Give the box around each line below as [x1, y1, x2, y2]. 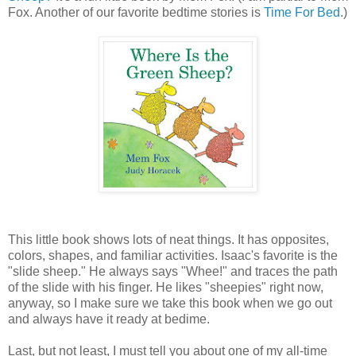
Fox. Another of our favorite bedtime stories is [8, 5, 264, 19]
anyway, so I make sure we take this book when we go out [8, 296, 332, 310]
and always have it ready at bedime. [8, 311, 210, 326]
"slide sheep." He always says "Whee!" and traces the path [8, 264, 338, 278]
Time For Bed [264, 5, 340, 19]
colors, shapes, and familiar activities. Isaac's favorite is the [8, 248, 338, 262]
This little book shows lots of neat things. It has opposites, [8, 232, 329, 246]
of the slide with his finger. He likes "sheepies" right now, [8, 280, 323, 294]
